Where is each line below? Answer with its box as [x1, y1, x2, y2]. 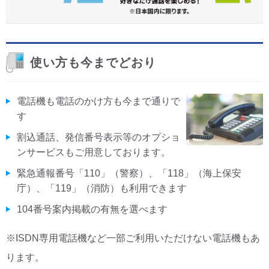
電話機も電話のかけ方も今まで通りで [17, 96, 180, 107]
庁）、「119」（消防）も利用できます [17, 183, 187, 194]
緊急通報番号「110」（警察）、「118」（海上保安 [17, 168, 241, 179]
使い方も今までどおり [30, 56, 156, 70]
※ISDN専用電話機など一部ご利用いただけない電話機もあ [6, 233, 260, 244]
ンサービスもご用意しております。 [17, 147, 171, 158]
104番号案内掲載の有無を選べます [17, 204, 168, 215]
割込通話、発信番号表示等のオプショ [17, 132, 180, 143]
